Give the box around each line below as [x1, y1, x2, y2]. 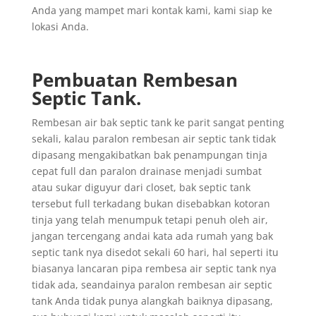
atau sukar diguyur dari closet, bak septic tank [31, 180, 250, 194]
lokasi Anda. [31, 19, 89, 33]
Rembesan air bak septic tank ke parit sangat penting [31, 115, 284, 129]
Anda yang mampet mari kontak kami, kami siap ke [31, 3, 272, 17]
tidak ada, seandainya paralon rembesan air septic [31, 277, 272, 291]
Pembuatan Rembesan [31, 66, 238, 92]
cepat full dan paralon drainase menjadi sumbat [31, 164, 262, 178]
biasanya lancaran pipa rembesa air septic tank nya [31, 261, 276, 275]
